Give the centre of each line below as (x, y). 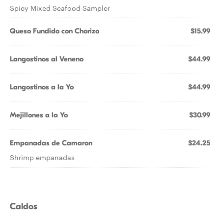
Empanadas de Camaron (51, 143)
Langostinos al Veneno (47, 59)
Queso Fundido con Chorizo (55, 31)
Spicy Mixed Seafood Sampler (60, 8)
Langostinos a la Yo (42, 87)
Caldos (24, 206)
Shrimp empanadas (42, 157)
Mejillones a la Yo (39, 115)
